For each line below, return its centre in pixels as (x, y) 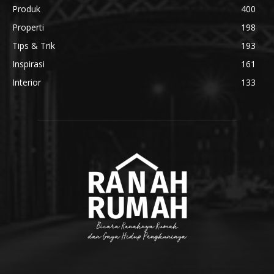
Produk (26, 9)
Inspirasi (28, 64)
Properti (28, 28)
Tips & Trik (34, 46)
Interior (27, 83)
